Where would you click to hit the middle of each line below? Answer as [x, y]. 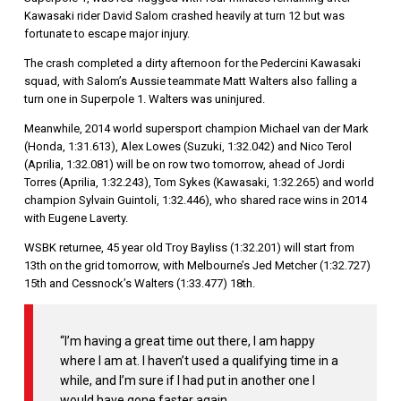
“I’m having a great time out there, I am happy [187, 341]
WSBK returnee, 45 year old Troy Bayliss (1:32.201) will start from [189, 248]
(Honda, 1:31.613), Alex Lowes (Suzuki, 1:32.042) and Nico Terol [188, 147]
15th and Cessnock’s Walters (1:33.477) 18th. [139, 284]
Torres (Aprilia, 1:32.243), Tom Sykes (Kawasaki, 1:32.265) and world [199, 183]
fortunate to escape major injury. [107, 34]
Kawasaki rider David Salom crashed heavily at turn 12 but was [184, 16]
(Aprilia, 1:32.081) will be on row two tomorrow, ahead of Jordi [184, 165]
